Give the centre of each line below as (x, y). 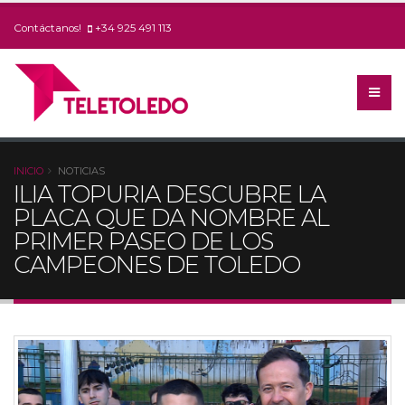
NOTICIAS (81, 171)
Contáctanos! (49, 28)
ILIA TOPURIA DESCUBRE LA (170, 194)
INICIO (28, 171)
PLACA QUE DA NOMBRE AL (171, 218)
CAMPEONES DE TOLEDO (157, 265)
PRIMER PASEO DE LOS (143, 241)
